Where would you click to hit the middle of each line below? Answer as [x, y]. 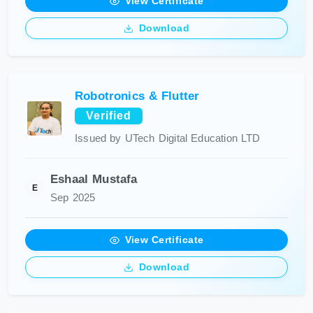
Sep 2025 [73, 198]
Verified [109, 116]
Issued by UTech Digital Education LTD [168, 138]
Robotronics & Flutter [137, 96]
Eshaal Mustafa [94, 179]
